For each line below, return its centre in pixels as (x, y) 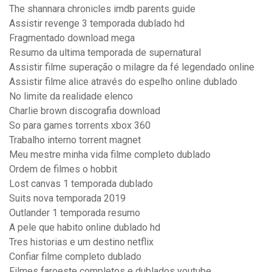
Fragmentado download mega (72, 38)
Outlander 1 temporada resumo (75, 213)
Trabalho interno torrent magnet (75, 140)
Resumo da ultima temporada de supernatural (105, 53)
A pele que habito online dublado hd (85, 228)
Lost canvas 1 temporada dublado (81, 184)
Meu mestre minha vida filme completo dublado (110, 155)
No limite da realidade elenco (71, 97)
